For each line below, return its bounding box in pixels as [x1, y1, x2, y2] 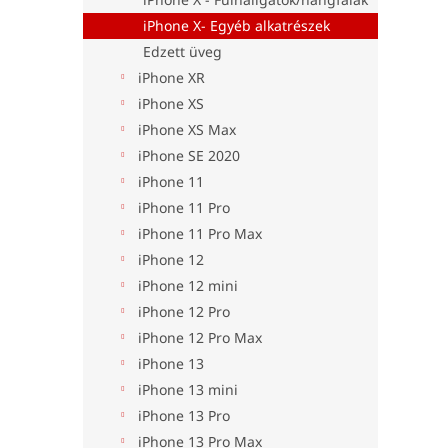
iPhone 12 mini [138, 276, 238, 295]
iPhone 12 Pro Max [138, 328, 262, 347]
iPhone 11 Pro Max [138, 224, 262, 243]
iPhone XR [138, 68, 205, 87]
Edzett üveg [143, 42, 222, 61]
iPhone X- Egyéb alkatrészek [143, 16, 330, 35]
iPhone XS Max [138, 120, 236, 139]
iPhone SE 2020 [138, 146, 240, 165]
